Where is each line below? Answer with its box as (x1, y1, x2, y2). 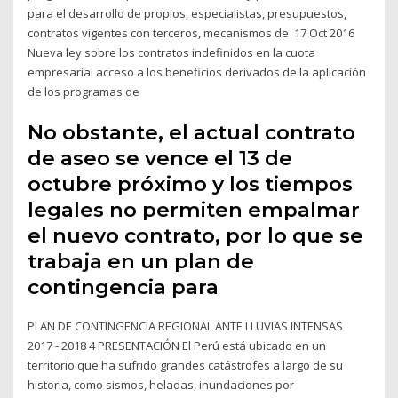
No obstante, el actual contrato (28, 119, 356, 145)
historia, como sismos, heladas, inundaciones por (28, 376, 295, 393)
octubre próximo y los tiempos (28, 171, 354, 196)
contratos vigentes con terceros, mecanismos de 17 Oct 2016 (28, 25, 355, 42)
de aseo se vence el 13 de (28, 145, 293, 171)
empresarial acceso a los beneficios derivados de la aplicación (28, 64, 367, 81)
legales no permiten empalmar (28, 196, 361, 222)
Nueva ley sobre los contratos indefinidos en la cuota (28, 44, 316, 61)
